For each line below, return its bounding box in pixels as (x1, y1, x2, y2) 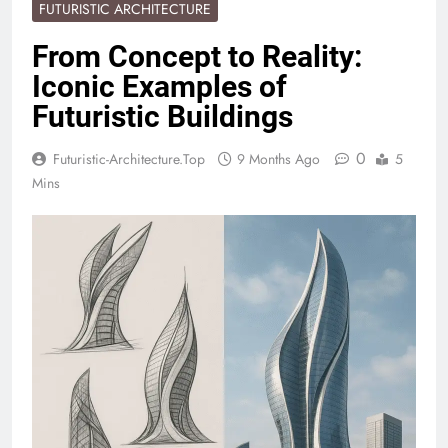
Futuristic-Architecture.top (53, 149, 205, 170)
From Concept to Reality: (32, 39, 362, 75)
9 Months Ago (237, 149, 320, 170)
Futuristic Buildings (32, 99, 293, 135)
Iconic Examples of (32, 69, 287, 105)
